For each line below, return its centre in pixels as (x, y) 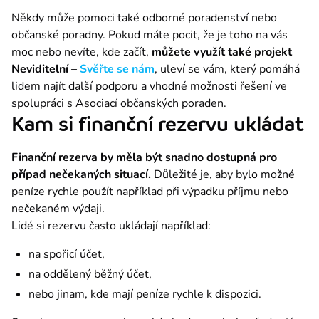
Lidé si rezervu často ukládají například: (111, 225)
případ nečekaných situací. (83, 174)
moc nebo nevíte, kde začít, (82, 52)
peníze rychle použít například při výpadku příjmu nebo (150, 191)
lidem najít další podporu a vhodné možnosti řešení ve (149, 86)
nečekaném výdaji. (58, 208)
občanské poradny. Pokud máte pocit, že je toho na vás (150, 35)
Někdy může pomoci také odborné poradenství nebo (144, 17)
